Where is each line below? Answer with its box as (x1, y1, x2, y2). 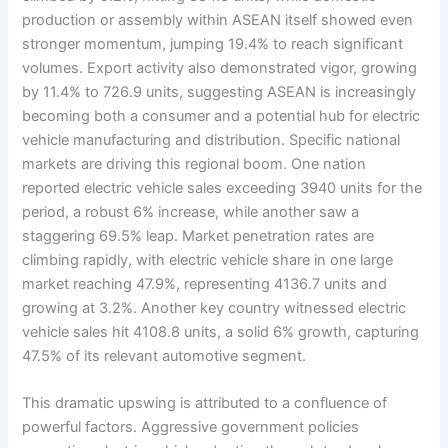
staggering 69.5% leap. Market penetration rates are (22, 227, 375, 246)
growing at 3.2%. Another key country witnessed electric (22, 299, 407, 318)
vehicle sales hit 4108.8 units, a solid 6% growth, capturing (22, 323, 420, 342)
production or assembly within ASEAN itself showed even (22, 11, 414, 30)
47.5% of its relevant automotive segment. (22, 347, 307, 366)
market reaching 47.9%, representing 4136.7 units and (22, 275, 388, 294)
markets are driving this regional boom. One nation (22, 155, 367, 174)
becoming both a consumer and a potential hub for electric (22, 107, 421, 126)
